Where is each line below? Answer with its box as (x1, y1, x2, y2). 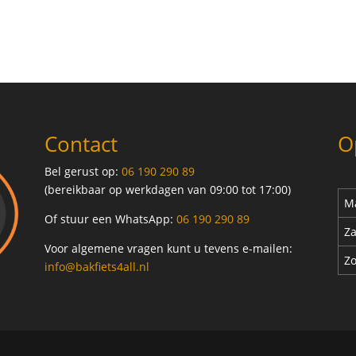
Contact (44, 130, 118, 159)
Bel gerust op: (44, 164, 122, 180)
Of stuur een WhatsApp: (44, 211, 176, 227)
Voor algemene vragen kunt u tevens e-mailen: (44, 241, 292, 257)
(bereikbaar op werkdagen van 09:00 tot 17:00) (44, 182, 291, 198)
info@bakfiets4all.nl (44, 259, 149, 275)
